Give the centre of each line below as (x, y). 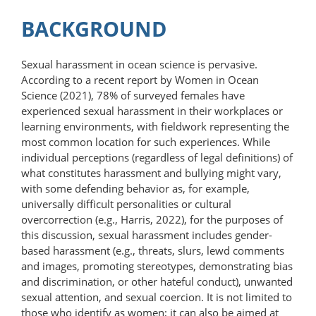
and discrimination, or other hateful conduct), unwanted (157, 281)
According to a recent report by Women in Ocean (140, 79)
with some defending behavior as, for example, (135, 188)
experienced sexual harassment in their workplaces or (152, 110)
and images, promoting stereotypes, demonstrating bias (157, 266)
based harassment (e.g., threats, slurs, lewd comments (153, 250)
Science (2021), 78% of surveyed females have (133, 95)
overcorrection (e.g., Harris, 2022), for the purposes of (152, 219)
